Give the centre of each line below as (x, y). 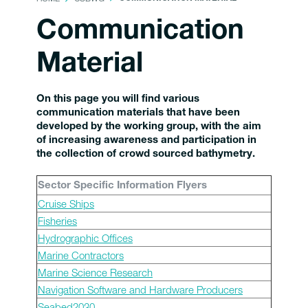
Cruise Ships (66, 203)
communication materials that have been (138, 113)
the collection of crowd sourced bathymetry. (146, 154)
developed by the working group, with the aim (149, 127)
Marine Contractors (81, 255)
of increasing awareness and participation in (146, 141)
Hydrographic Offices (85, 238)
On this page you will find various (118, 99)
